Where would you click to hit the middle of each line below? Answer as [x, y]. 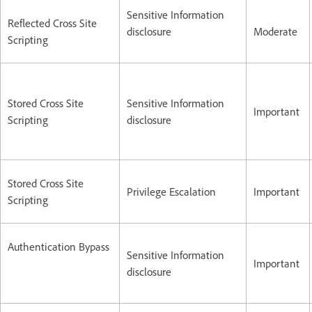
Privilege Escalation [171, 191]
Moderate [275, 31]
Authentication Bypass [58, 246]
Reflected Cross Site [52, 23]
